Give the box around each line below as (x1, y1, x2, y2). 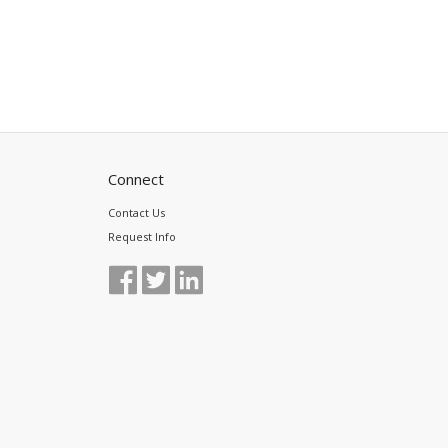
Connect (108, 168, 164, 189)
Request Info (108, 228, 176, 244)
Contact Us (108, 204, 165, 220)
